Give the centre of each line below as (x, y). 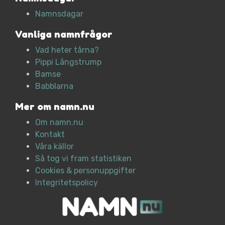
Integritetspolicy (67, 182)
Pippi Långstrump (68, 62)
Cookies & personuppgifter (85, 170)
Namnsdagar (59, 14)
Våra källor (54, 146)
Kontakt (50, 134)
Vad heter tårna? (67, 50)
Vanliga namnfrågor (64, 34)
